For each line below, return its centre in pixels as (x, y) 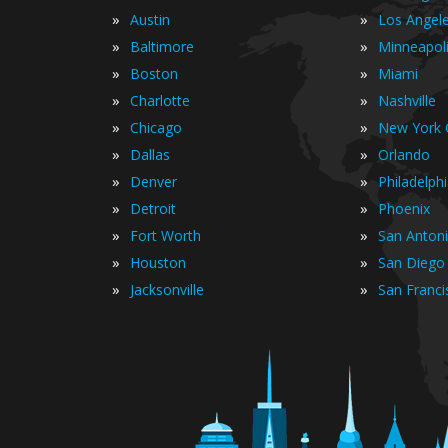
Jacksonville (167, 289)
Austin (150, 19)
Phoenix (404, 208)
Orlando (404, 154)
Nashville (407, 100)
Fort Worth (165, 235)
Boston (154, 73)
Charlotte (160, 100)
